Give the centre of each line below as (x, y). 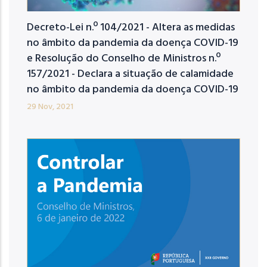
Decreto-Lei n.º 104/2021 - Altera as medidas (131, 27)
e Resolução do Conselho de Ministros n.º (124, 58)
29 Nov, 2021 (50, 107)
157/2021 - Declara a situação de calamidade (130, 74)
